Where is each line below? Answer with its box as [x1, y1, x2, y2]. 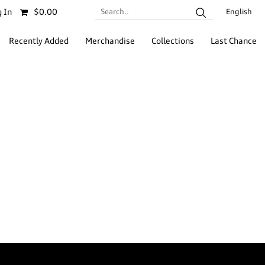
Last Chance [211, 37, 257, 46]
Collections [151, 37, 194, 46]
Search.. [94, 7, 125, 16]
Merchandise [85, 37, 135, 46]
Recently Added [9, 37, 69, 46]
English [226, 8, 252, 16]
